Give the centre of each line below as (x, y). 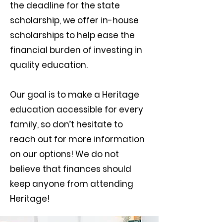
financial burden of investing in (76, 50)
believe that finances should (71, 169)
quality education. (49, 65)
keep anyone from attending (72, 184)
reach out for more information (77, 139)
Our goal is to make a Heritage (75, 95)
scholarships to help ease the (72, 35)
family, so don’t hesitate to (66, 124)
